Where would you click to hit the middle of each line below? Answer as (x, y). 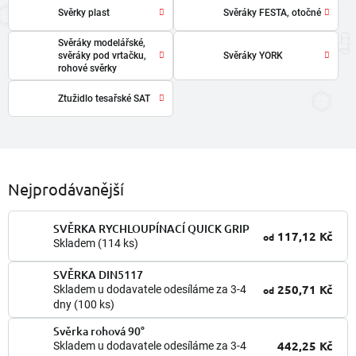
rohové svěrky (87, 68)
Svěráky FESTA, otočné (272, 12)
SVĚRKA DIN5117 (98, 275)
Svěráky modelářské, (101, 43)
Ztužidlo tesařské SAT (104, 98)
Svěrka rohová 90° (99, 331)
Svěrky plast (83, 12)
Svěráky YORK (253, 55)
